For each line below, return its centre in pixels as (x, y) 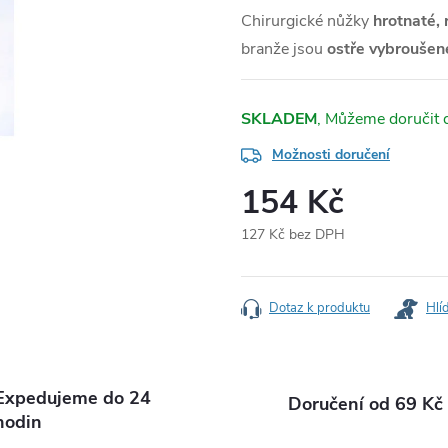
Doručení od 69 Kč (365, 404)
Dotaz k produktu (319, 308)
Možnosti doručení (331, 154)
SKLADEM (279, 119)
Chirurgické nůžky (307, 21)
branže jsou (284, 49)
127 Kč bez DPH (293, 234)
